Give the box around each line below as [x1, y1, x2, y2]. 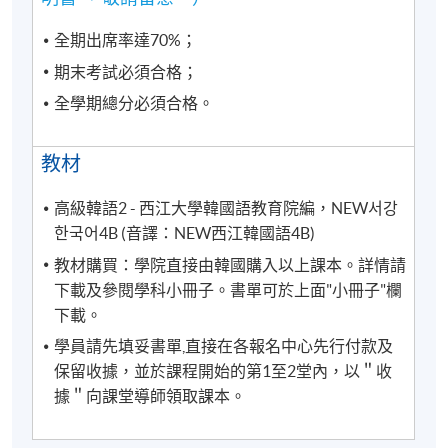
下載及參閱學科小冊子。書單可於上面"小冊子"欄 [54, 280, 403, 299]
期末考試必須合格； [54, 62, 199, 81]
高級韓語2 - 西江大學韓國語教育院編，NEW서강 [54, 199, 399, 218]
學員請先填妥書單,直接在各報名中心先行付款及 [54, 337, 394, 356]
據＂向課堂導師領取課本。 [54, 387, 247, 406]
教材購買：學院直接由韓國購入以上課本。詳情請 [54, 255, 407, 274]
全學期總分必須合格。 [54, 94, 215, 113]
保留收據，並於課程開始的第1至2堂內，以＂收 [54, 362, 393, 381]
